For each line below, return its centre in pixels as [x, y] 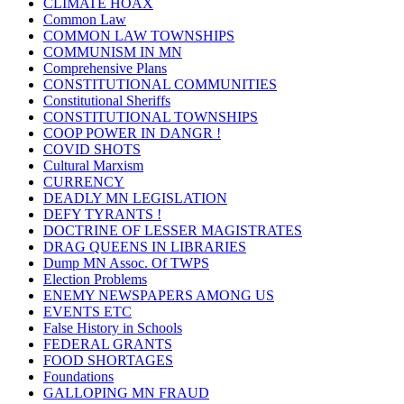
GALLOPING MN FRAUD [126, 393]
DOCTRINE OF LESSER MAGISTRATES [173, 230]
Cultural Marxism [93, 165]
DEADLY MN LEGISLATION [135, 198]
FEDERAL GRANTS [108, 344]
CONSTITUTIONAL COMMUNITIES [160, 84]
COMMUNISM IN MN [113, 52]
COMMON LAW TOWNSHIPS [139, 36]
